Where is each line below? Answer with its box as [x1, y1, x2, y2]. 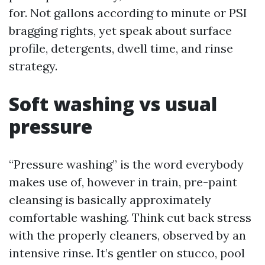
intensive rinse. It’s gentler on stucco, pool [9, 245, 245, 260]
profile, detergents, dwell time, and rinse [9, 41, 233, 56]
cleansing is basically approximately [9, 192, 211, 207]
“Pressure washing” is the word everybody [9, 157, 244, 172]
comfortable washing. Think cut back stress [9, 210, 251, 225]
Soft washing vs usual [9, 91, 217, 117]
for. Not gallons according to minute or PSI [9, 5, 247, 20]
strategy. [9, 59, 57, 73]
